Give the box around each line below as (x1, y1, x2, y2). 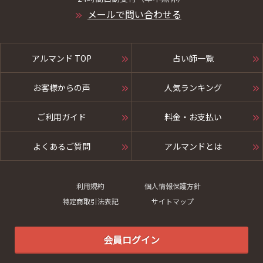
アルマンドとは (164, 140, 222, 152)
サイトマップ (151, 196, 194, 206)
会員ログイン (103, 232, 160, 247)
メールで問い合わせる (87, 7, 181, 21)
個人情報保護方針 (144, 181, 201, 191)
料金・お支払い (164, 111, 222, 123)
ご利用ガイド (37, 111, 86, 123)
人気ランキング (164, 82, 222, 93)
